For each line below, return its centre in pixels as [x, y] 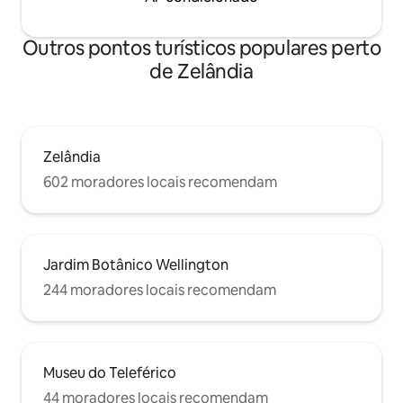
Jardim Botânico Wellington [136, 265]
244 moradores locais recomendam [160, 291]
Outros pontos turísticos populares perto [201, 49]
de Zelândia [201, 72]
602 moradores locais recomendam [160, 183]
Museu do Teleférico [110, 373]
